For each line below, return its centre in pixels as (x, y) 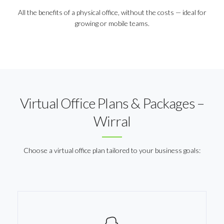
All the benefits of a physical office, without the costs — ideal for (112, 12)
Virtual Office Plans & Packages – (112, 103)
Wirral (112, 121)
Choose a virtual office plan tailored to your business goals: (112, 150)
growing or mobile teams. (112, 23)
